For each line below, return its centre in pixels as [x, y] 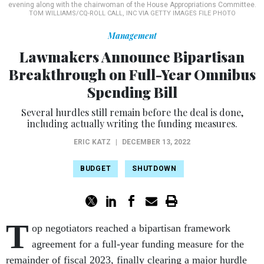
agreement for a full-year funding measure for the [138, 244]
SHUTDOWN [154, 169]
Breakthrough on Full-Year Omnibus [132, 75]
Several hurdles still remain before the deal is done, [132, 113]
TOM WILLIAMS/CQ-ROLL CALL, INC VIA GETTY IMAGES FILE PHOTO [132, 14]
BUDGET [96, 169]
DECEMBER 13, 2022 [156, 142]
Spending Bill [132, 92]
